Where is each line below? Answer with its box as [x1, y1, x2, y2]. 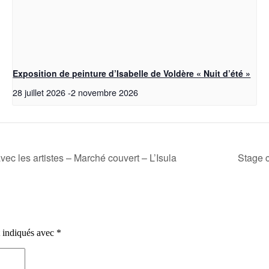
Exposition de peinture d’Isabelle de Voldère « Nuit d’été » [13, 67, 251, 80]
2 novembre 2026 [71, 86, 139, 99]
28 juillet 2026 [13, 86, 66, 99]
